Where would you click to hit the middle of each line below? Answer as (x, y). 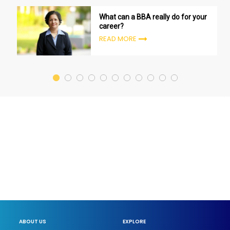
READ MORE (118, 39)
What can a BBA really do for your (153, 17)
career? (111, 26)
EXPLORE (134, 222)
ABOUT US (33, 222)
